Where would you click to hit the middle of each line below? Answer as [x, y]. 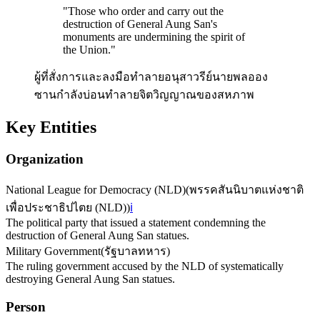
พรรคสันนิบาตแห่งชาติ [246, 189]
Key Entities [51, 127]
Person [26, 306]
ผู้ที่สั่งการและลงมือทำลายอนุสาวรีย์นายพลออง [151, 77]
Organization [45, 159]
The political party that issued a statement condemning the [136, 222]
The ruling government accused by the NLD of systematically [145, 266]
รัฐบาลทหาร [135, 251]
